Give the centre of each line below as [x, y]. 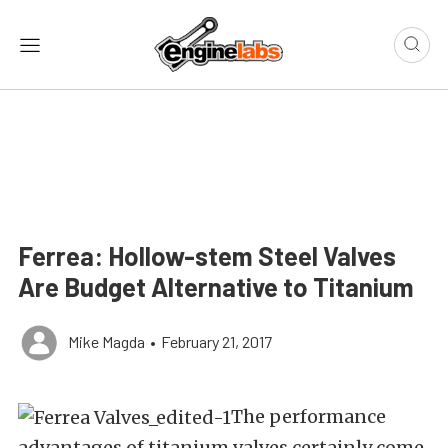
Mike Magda [106, 342]
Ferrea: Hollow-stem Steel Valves [207, 256]
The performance [308, 417]
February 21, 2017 [216, 342]
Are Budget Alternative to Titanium [216, 287]
